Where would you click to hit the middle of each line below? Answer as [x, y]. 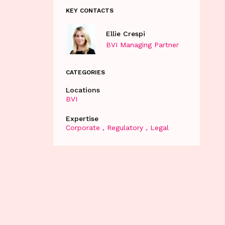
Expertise [82, 118]
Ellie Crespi [125, 34]
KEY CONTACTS [89, 10]
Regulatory [125, 127]
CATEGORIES [85, 72]
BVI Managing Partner [142, 45]
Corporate [83, 127]
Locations [83, 90]
